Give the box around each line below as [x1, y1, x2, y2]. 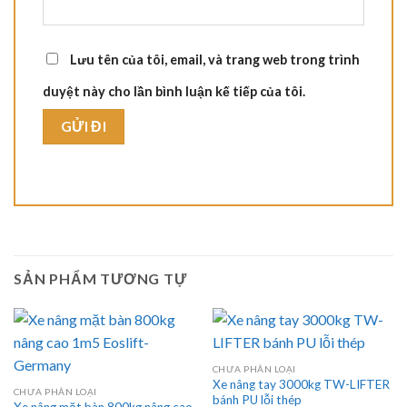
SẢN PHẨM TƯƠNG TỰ [14, 270, 187, 288]
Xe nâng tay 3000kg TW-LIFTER [212, 376, 390, 392]
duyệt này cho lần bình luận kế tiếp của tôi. [43, 83, 305, 99]
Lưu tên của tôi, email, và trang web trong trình [70, 51, 360, 67]
